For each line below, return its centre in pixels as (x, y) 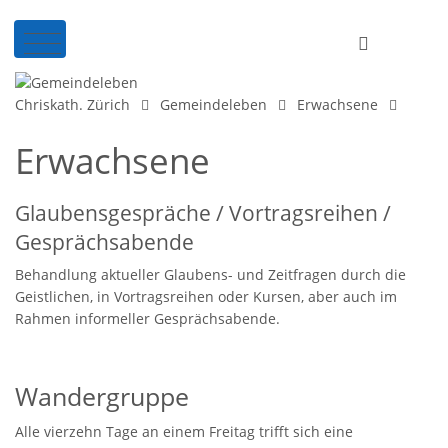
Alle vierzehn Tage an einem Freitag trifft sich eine (184, 431)
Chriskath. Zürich (72, 104)
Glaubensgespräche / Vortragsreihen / (203, 212)
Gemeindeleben (213, 104)
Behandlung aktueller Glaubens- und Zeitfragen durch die (210, 274)
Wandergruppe (102, 396)
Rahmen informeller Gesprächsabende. (147, 318)
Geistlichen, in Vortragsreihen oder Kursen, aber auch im (206, 296)
